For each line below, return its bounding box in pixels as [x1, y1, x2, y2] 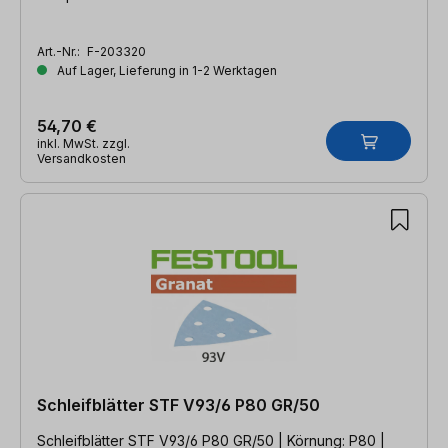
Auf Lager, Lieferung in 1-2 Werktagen [54, 62, 277, 78]
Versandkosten [37, 150, 126, 166]
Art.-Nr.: [37, 43, 83, 59]
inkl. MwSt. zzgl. [37, 135, 130, 151]
